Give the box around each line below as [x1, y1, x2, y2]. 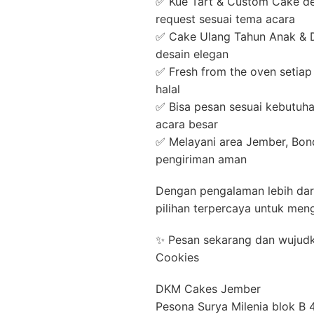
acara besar [156, 116, 218, 131]
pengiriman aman [156, 151, 247, 166]
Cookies [156, 250, 199, 264]
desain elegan [156, 46, 228, 61]
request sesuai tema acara [156, 11, 295, 26]
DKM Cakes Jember [156, 281, 261, 296]
